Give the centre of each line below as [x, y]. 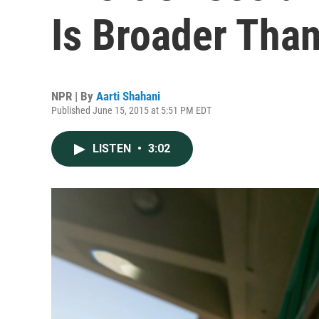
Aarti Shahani [128, 96]
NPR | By [74, 96]
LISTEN [113, 148]
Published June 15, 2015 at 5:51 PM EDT [131, 110]
